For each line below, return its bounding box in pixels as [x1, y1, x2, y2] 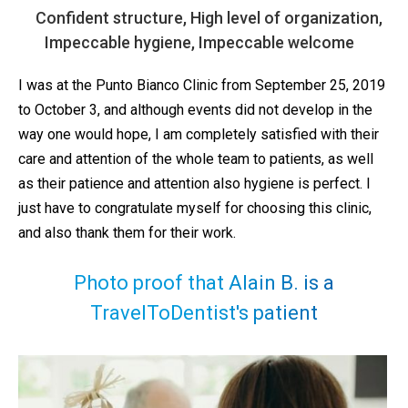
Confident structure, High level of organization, [35, 8, 382, 28]
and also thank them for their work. [18, 224, 236, 242]
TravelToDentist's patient [90, 301, 318, 325]
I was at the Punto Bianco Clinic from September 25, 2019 [18, 76, 385, 95]
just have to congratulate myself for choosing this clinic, [18, 199, 372, 218]
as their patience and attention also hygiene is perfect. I [18, 175, 371, 193]
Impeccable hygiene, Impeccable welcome [45, 33, 354, 53]
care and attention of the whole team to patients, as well [18, 150, 373, 168]
